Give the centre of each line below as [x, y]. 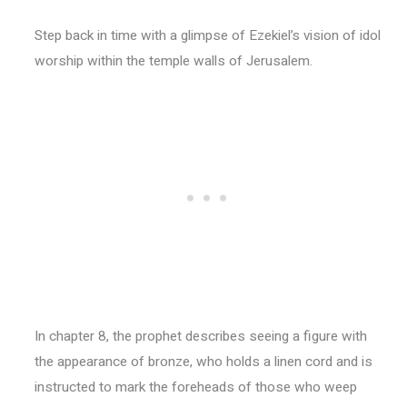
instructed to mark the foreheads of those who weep [195, 387]
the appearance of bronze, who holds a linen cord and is [203, 362]
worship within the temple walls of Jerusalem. [173, 61]
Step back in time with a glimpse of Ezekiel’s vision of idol [207, 36]
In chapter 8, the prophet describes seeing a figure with [200, 337]
